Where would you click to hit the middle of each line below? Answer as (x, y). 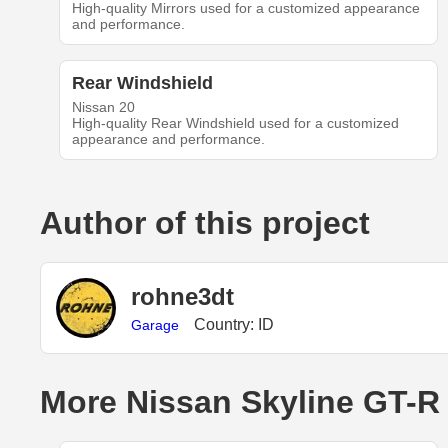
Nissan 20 (103, 107)
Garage (155, 324)
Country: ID (234, 324)
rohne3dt (182, 296)
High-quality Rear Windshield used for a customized (235, 123)
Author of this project (205, 223)
